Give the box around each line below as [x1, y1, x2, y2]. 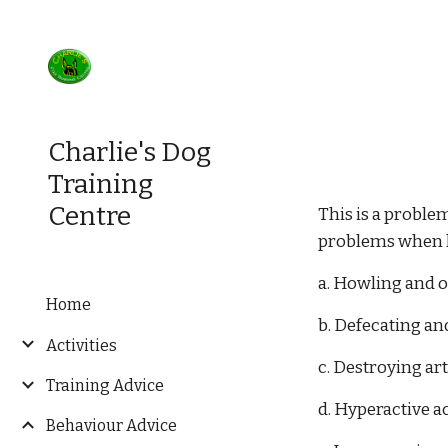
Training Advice [46, 375, 164, 395]
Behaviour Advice [46, 416, 177, 436]
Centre [48, 200, 131, 232]
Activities [46, 335, 117, 355]
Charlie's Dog [48, 136, 211, 168]
